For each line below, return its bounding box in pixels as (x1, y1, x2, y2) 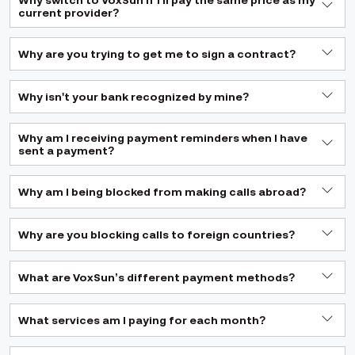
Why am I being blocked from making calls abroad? (18, 185, 307, 198)
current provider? (18, 6, 120, 19)
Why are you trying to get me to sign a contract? (18, 48, 296, 60)
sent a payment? (18, 144, 115, 157)
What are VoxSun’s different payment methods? (18, 271, 296, 284)
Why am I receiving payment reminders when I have (18, 132, 307, 144)
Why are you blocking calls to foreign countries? (18, 228, 296, 241)
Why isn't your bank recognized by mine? (18, 90, 250, 103)
